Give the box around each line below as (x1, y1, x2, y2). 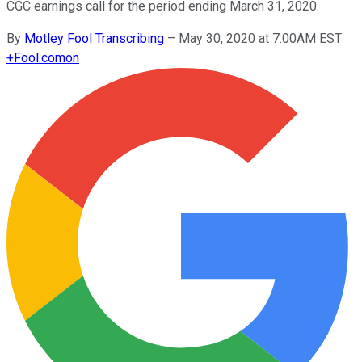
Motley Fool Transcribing (24, 30, 164, 46)
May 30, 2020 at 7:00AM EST (179, 30, 342, 46)
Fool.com (14, 49, 65, 65)
